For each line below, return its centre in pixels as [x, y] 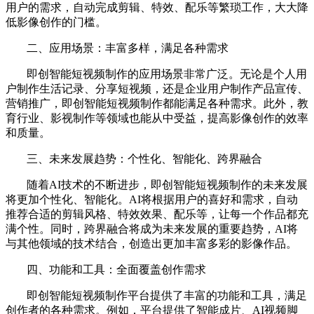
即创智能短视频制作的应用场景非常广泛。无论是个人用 [167, 74]
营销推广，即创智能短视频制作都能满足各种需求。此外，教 [157, 103]
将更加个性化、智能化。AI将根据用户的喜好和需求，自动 [152, 199]
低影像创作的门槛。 [56, 22]
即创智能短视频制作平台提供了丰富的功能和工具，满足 [167, 295]
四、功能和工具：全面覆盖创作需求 [116, 269]
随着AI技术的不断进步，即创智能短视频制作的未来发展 [167, 184]
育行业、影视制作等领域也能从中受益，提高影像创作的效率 [157, 118]
